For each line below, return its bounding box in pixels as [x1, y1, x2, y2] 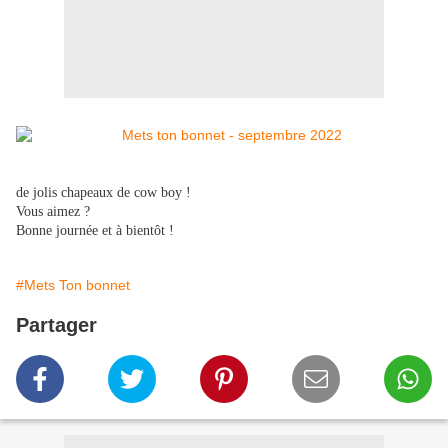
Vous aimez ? [16, 204, 90, 220]
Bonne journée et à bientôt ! [16, 223, 174, 239]
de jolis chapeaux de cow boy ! [16, 185, 191, 201]
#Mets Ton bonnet [16, 277, 130, 294]
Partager [16, 314, 97, 337]
